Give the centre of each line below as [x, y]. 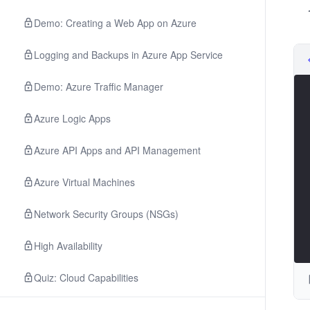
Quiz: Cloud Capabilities [86, 277]
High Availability [68, 246]
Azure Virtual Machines [84, 182]
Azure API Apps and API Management [117, 150]
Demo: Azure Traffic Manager [99, 86]
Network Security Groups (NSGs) [106, 214]
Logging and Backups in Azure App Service [128, 55]
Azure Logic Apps [72, 118]
